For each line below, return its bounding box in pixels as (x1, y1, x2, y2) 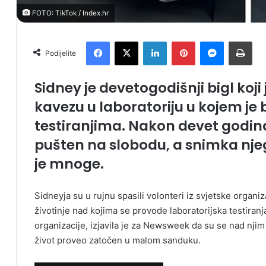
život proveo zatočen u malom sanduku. (34, 234, 201, 246)
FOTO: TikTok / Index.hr (30, 8, 109, 17)
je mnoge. (34, 154, 104, 173)
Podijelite (45, 48, 76, 58)
